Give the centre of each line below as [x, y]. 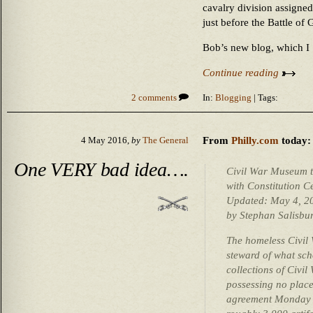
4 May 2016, [106, 140]
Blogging [233, 98]
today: [295, 140]
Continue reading [242, 73]
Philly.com [255, 140]
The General [166, 140]
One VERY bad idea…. [101, 169]
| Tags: [265, 98]
